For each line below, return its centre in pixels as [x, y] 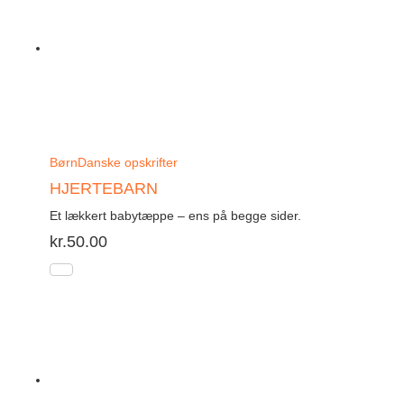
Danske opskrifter [128, 162]
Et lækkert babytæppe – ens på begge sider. [175, 215]
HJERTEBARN [104, 188]
